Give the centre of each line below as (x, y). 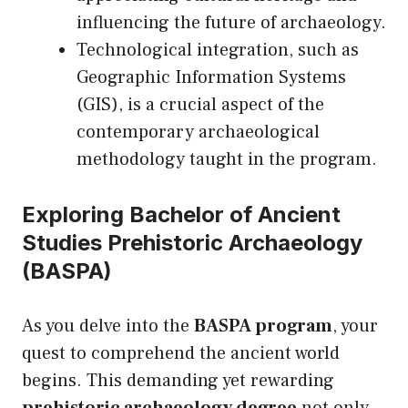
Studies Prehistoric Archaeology (192, 243)
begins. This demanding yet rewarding (178, 381)
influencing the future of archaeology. (231, 23)
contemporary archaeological (198, 133)
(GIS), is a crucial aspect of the (200, 105)
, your (355, 326)
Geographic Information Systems (211, 78)
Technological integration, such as (218, 51)
